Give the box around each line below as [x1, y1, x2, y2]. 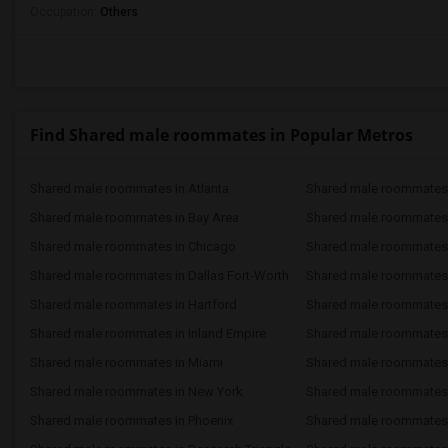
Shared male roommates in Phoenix [30, 413, 233, 428]
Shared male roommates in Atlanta [30, 181, 229, 196]
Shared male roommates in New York [30, 384, 243, 399]
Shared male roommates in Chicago [30, 239, 236, 254]
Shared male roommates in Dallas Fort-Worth [30, 268, 289, 283]
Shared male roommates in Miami [30, 355, 223, 370]
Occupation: [30, 5, 100, 19]
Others [100, 5, 138, 19]
